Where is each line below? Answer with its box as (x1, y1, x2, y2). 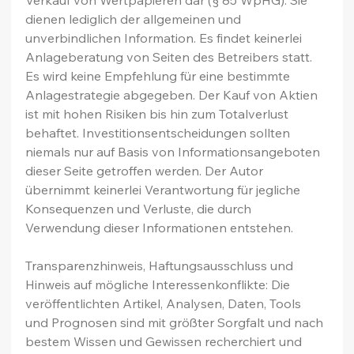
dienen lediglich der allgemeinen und (25, 10, 245, 27)
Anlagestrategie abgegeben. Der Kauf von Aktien (25, 86, 322, 103)
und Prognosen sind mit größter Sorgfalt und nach (25, 314, 327, 330)
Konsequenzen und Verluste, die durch (25, 200, 255, 217)
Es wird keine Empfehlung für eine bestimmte (25, 67, 294, 84)
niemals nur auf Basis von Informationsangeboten (25, 143, 324, 160)
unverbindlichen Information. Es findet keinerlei (25, 29, 306, 46)
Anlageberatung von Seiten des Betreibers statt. (25, 48, 316, 65)
